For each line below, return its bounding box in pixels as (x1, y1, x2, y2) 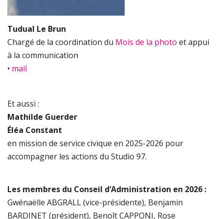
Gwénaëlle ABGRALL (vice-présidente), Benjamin (7, 197, 183, 208)
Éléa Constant (7, 124, 62, 135)
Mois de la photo (115, 37, 177, 48)
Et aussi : (7, 98, 39, 109)
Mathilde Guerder (7, 111, 77, 122)
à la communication (7, 50, 78, 61)
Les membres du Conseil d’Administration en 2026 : (7, 183, 206, 195)
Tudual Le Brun (7, 23, 66, 35)
